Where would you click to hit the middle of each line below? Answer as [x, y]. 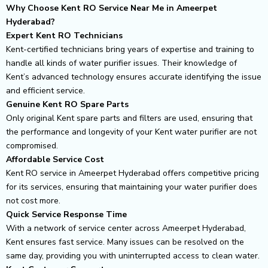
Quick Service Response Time [66, 214]
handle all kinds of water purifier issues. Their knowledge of [121, 63]
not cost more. [33, 200]
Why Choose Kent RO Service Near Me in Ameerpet [112, 8]
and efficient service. [45, 90]
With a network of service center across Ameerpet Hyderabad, [126, 228]
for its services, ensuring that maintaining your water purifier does [132, 187]
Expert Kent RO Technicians [64, 35]
